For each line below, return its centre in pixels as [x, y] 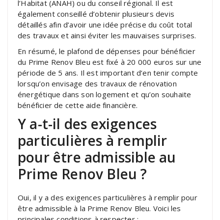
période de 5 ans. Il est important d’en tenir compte [108, 72]
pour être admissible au [97, 157]
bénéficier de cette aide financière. [78, 105]
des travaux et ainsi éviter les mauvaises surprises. [107, 35]
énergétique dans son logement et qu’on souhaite [105, 94]
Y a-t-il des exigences [87, 124]
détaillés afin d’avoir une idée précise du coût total [105, 24]
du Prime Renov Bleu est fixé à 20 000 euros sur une [110, 62]
